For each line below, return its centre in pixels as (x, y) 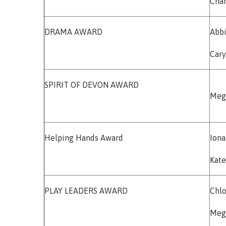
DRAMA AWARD (73, 32)
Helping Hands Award (84, 137)
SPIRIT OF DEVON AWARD (92, 84)
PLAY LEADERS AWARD (86, 190)
